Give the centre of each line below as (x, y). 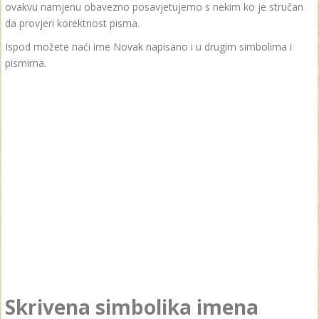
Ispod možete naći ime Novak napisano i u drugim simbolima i (148, 47)
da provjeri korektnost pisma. (72, 23)
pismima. (26, 63)
